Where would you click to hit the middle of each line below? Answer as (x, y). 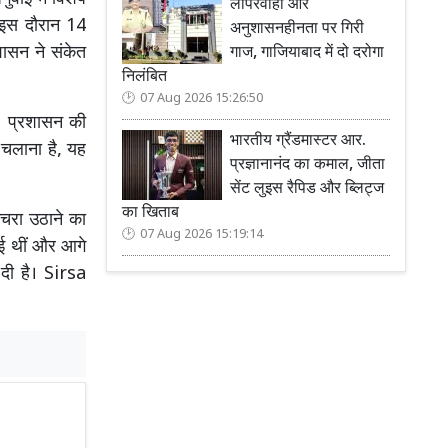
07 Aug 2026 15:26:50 (201, 98)
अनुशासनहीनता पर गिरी (297, 29)
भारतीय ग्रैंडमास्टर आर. (298, 141)
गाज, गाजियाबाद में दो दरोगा (307, 53)
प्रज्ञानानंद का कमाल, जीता (307, 165)
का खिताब (150, 213)
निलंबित (144, 77)
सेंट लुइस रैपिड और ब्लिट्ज (307, 189)
